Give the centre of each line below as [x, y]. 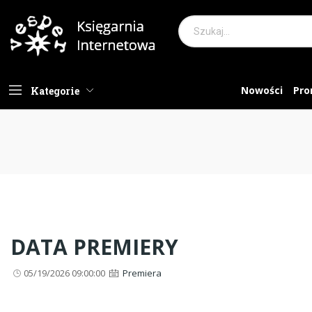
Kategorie [55, 91]
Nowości [262, 90]
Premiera [142, 273]
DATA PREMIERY [94, 247]
